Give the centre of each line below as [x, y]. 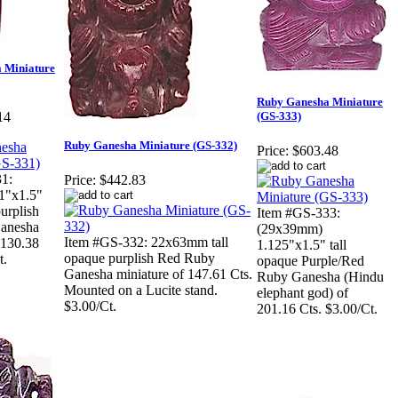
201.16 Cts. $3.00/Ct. [317, 309]
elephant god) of [302, 293]
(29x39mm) [290, 229]
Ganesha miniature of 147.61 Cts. [158, 275]
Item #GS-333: [298, 213]
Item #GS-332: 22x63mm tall [146, 243]
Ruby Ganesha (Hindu [320, 277]
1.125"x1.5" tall [302, 245]
